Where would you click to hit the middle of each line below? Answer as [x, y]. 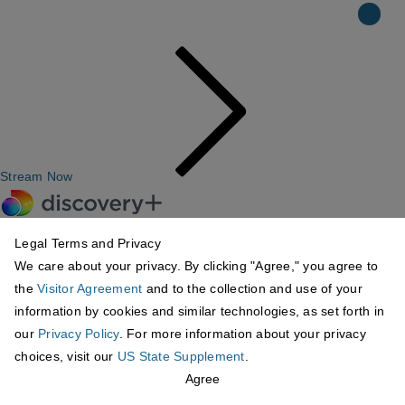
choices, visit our [66, 356]
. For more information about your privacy [242, 334]
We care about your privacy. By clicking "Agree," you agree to [197, 266]
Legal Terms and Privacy [88, 243]
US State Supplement [181, 356]
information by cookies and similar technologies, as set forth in [199, 311]
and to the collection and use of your [252, 288]
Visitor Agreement [90, 288]
